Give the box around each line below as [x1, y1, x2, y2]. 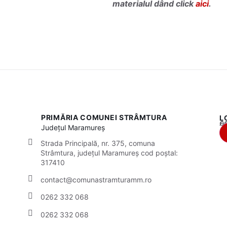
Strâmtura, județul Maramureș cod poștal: [41, 148, 178, 157]
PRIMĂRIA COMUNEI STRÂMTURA [41, 113, 167, 122]
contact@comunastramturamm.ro [41, 175, 152, 184]
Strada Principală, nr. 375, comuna [41, 138, 155, 147]
